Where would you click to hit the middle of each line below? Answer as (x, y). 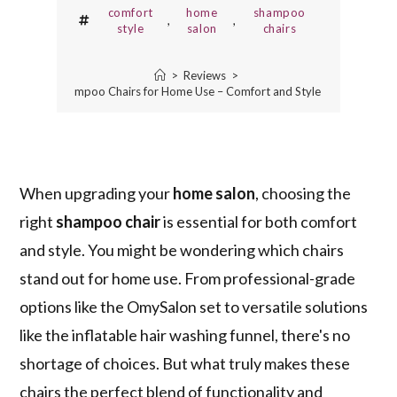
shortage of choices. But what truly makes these (185, 364)
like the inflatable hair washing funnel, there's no (185, 335)
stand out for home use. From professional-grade (188, 279)
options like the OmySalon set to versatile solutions (194, 307)
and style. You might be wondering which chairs (182, 250)
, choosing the (304, 194)
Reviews (204, 76)
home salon (214, 194)
